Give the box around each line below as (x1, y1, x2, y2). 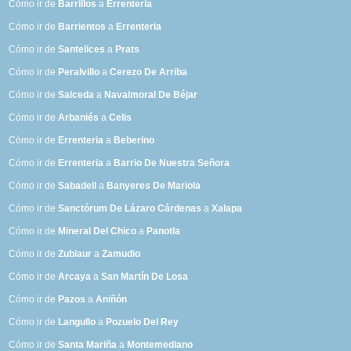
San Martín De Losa (101, 271, 189, 283)
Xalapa (212, 203, 243, 215)
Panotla (147, 226, 181, 237)
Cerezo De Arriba (110, 67, 188, 78)
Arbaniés (58, 112, 100, 124)
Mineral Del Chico (58, 226, 137, 237)
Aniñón (96, 294, 128, 306)
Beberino (114, 135, 155, 147)
